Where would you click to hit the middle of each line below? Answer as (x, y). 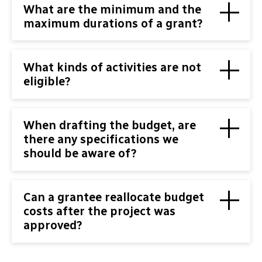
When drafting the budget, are (110, 125)
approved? (53, 225)
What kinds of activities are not (112, 68)
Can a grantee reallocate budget (114, 197)
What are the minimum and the (112, 9)
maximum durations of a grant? (113, 23)
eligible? (47, 82)
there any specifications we (101, 139)
